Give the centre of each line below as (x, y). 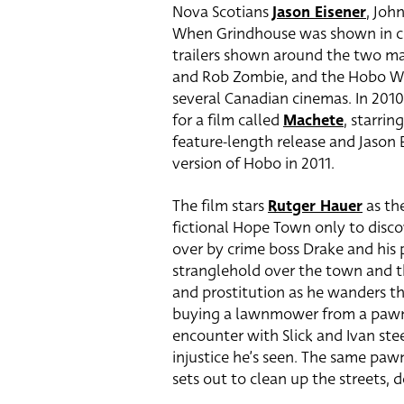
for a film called (228, 120)
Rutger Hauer (315, 206)
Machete (313, 120)
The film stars (220, 206)
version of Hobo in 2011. (253, 164)
